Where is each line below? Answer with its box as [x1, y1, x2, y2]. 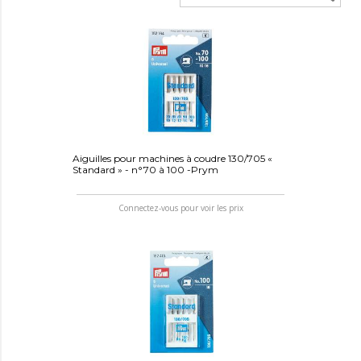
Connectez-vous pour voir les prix [118, 202, 243, 214]
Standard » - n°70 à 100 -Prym [72, 163, 218, 176]
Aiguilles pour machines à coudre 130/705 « [72, 151, 272, 164]
